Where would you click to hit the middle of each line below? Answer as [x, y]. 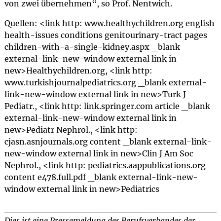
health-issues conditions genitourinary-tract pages [106, 35]
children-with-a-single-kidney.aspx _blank [92, 47]
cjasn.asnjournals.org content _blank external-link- [108, 142]
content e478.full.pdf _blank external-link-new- [101, 177]
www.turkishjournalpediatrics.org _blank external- [105, 82]
